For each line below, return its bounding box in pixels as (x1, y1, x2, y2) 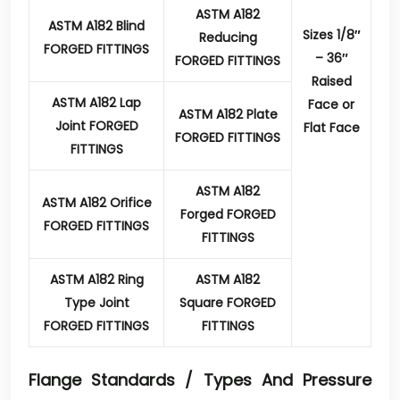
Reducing (198, 29, 257, 46)
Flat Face (303, 119, 360, 137)
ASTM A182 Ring (49, 271, 144, 288)
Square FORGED (179, 294, 276, 312)
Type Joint (63, 294, 129, 312)
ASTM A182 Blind (48, 17, 145, 35)
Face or (308, 96, 354, 113)
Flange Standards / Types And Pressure (29, 369, 371, 391)
